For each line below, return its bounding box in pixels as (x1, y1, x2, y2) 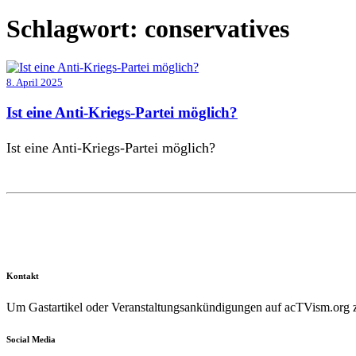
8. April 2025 (6, 76, 63, 89)
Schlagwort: (6, 14, 138, 43)
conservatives (145, 14, 289, 43)
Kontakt (6, 270, 39, 281)
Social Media (6, 334, 56, 344)
